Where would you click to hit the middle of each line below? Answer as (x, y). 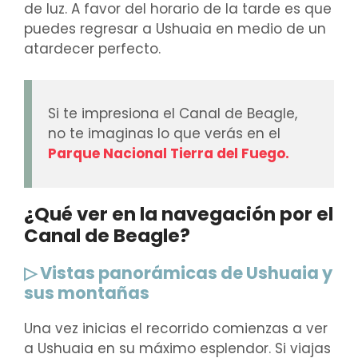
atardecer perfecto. (92, 49)
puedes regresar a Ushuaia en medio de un (175, 29)
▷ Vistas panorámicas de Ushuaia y (178, 272)
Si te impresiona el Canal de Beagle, (173, 113)
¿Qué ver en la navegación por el (179, 214)
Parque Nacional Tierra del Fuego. (169, 153)
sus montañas (87, 292)
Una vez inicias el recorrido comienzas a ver (176, 328)
